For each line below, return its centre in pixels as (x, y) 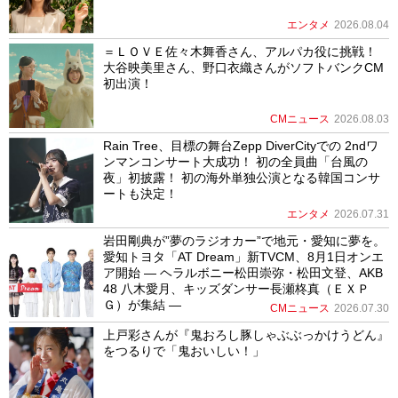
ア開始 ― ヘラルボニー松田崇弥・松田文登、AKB (243, 272)
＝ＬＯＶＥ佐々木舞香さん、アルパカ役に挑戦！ (239, 51)
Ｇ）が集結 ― (142, 304)
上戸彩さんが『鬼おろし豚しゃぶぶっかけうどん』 (246, 335)
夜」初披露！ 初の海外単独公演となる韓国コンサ (241, 178)
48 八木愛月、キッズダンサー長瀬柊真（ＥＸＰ (236, 288)
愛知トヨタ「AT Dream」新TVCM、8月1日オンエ (243, 256)
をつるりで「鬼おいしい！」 (183, 351)
